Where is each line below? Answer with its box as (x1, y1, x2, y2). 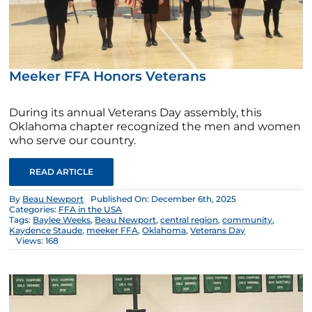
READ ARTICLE (29, 166, 94, 178)
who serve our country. (9, 134, 136, 148)
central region (160, 214, 219, 226)
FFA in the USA (58, 204, 123, 215)
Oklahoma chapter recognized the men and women (9, 120, 302, 134)
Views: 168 (16, 235, 59, 247)
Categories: (9, 204, 59, 215)
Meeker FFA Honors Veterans (9, 68, 207, 85)
